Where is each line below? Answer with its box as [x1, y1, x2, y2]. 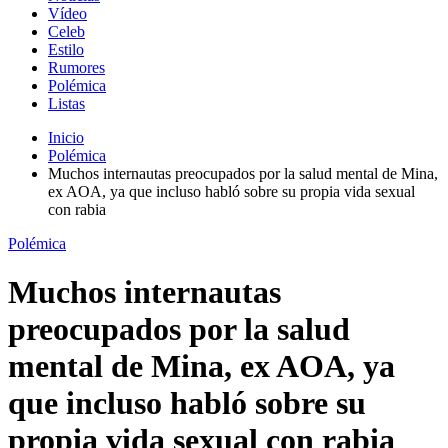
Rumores [48, 58, 105, 76]
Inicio [48, 128, 84, 146]
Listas [48, 94, 85, 112]
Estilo [48, 40, 84, 58]
